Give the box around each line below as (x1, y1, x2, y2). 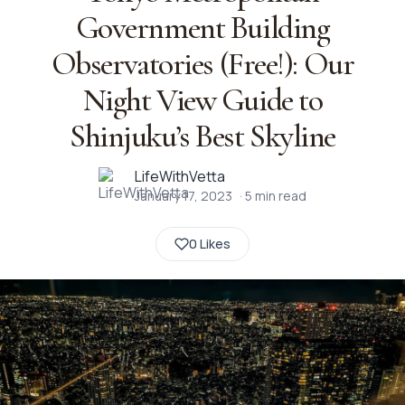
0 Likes (189, 235, 231, 252)
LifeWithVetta (135, 166, 225, 186)
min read (252, 187, 306, 204)
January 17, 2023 (135, 187, 232, 204)
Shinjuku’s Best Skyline (70, 117, 335, 155)
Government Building (75, 8, 330, 47)
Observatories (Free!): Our (51, 44, 354, 83)
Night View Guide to (82, 80, 323, 119)
